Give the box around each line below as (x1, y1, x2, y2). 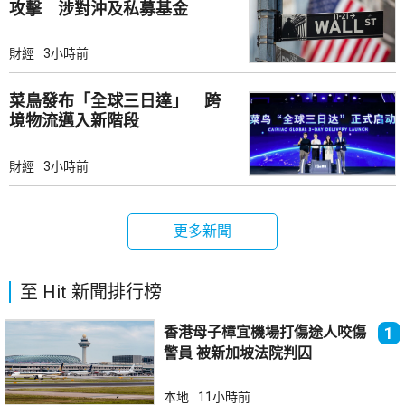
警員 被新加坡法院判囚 (196, 344, 313, 362)
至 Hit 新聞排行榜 (20, 280, 162, 303)
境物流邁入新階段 (9, 111, 139, 131)
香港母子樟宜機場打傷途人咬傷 (164, 323, 367, 341)
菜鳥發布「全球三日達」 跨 (9, 91, 221, 111)
